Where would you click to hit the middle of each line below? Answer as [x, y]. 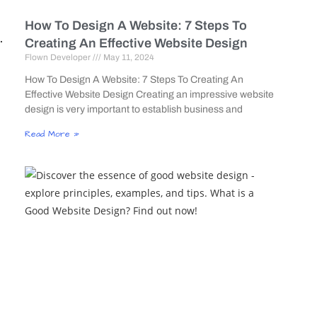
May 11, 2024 [127, 58]
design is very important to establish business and [133, 110]
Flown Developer [58, 58]
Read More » [52, 134]
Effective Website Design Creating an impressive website [149, 95]
